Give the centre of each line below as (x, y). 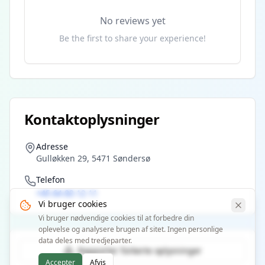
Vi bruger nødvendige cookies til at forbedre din (116, 218)
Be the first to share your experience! (132, 38)
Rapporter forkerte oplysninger (140, 251)
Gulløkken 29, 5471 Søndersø (93, 158)
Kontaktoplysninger (92, 119)
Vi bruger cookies (73, 204)
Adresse (52, 146)
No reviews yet (132, 21)
